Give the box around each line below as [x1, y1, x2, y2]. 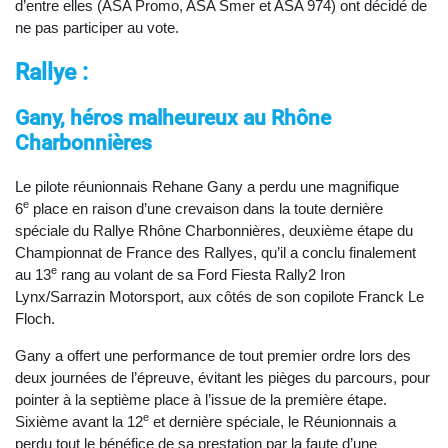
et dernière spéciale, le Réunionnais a [149, 413, 396, 431]
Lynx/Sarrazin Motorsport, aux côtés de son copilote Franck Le [15, 288, 424, 306]
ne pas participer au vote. [15, 19, 179, 37]
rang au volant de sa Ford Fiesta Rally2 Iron [57, 266, 345, 284]
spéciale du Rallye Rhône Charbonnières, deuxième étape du [15, 222, 413, 240]
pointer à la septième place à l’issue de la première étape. [15, 391, 387, 409]
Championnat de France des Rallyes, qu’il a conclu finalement [15, 244, 416, 262]
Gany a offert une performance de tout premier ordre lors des [15, 347, 411, 365]
